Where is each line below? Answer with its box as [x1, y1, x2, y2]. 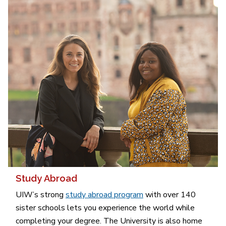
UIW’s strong [16, 189, 66, 201]
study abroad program [66, 189, 143, 201]
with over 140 [143, 189, 196, 201]
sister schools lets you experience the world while [16, 202, 195, 214]
